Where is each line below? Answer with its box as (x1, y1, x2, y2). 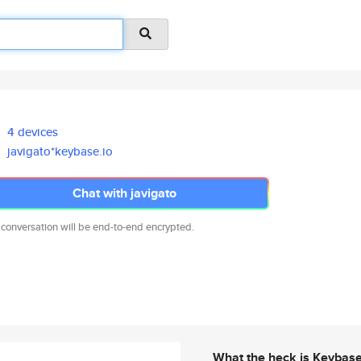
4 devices (7, 123, 59, 140)
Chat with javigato (72, 184, 176, 202)
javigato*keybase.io (7, 143, 114, 160)
